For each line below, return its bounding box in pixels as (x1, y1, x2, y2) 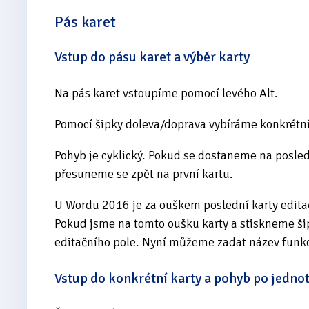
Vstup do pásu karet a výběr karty (54, 48, 250, 66)
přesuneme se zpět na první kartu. (54, 166, 233, 181)
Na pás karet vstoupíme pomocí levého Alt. (54, 85, 278, 101)
